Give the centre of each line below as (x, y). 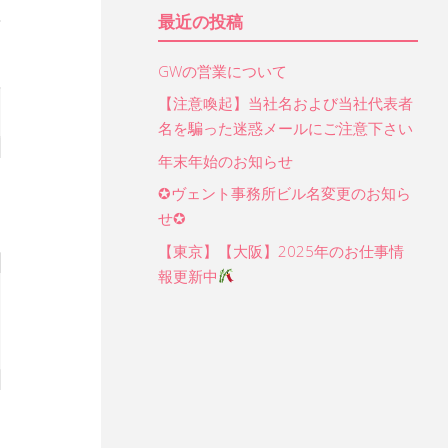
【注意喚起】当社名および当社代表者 (285, 103)
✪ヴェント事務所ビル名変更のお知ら (284, 193)
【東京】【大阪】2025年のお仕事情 (281, 250)
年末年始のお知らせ (225, 160)
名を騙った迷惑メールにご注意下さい (285, 128)
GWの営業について (222, 70)
